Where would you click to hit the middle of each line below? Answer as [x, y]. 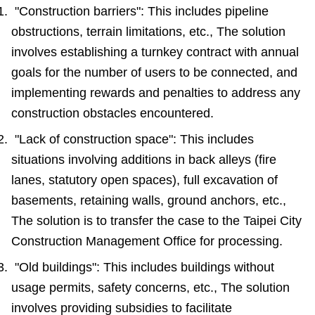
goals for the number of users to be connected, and [154, 73]
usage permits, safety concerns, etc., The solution [150, 288]
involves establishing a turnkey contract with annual [155, 52]
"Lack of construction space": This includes [134, 140]
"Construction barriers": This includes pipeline [142, 12]
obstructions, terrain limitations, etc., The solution [148, 32]
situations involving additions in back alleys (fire [144, 160]
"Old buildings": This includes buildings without [144, 268]
